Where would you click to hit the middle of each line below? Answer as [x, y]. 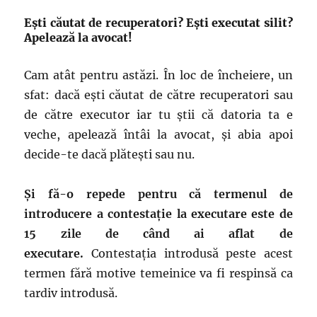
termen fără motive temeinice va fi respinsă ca [158, 273]
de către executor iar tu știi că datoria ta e [158, 115]
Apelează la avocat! [79, 38]
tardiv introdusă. [71, 293]
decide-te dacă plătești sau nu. [110, 154]
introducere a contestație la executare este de [158, 214]
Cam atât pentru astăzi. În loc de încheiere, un [158, 75]
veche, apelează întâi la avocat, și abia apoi [158, 134]
